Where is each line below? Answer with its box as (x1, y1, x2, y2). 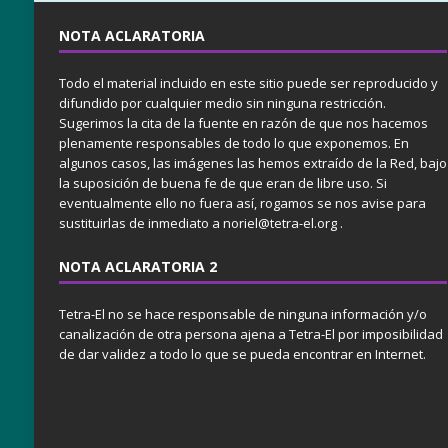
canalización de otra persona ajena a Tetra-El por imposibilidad (58, 325, 443, 344)
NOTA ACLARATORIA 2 (58, 257, 217, 277)
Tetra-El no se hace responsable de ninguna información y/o (58, 305, 427, 324)
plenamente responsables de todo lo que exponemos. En (58, 134, 409, 153)
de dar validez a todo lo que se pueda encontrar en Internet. (58, 345, 426, 364)
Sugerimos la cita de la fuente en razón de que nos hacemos (58, 114, 428, 133)
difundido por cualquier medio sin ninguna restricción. (58, 94, 386, 113)
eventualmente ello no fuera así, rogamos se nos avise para (58, 194, 426, 213)
